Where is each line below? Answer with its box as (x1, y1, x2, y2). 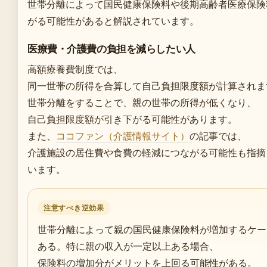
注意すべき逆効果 (44, 203, 104, 212)
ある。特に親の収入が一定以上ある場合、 (38, 240, 219, 252)
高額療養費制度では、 (27, 63, 123, 75)
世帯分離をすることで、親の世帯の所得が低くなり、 (27, 96, 256, 108)
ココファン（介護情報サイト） (56, 129, 190, 142)
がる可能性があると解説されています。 (27, 14, 199, 27)
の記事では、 (190, 129, 247, 142)
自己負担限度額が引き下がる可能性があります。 (27, 113, 237, 125)
